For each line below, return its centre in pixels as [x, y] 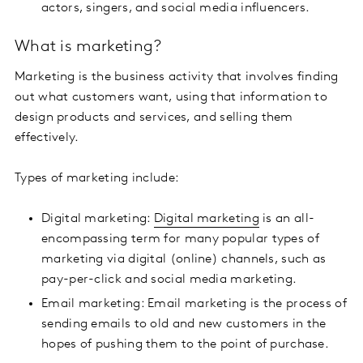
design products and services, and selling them [154, 118]
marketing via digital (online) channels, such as [184, 260]
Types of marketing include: [97, 179]
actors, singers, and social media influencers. [176, 9]
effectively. [47, 138]
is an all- [287, 219]
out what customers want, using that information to [171, 98]
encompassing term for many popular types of [180, 239]
